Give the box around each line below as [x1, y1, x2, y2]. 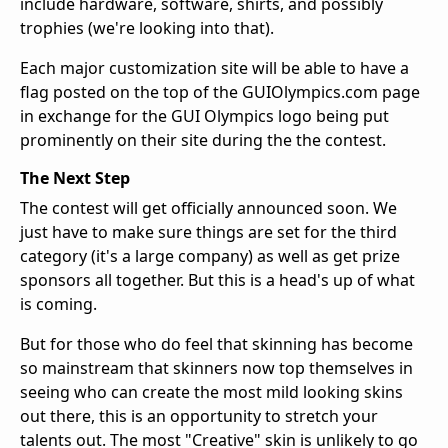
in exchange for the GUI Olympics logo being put [20, 105, 389, 128]
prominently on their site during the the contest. [20, 129, 386, 152]
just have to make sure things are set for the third [20, 221, 397, 244]
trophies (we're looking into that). [20, 17, 274, 40]
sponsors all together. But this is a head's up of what [20, 269, 415, 292]
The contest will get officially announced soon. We [20, 197, 397, 220]
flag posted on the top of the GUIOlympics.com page [20, 81, 420, 104]
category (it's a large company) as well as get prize [20, 245, 400, 268]
